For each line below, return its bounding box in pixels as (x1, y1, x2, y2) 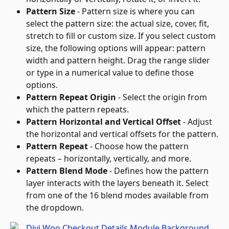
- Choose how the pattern (88, 141, 191, 152)
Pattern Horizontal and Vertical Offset (26, 116, 181, 128)
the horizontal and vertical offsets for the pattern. (26, 128, 218, 140)
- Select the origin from (116, 91, 209, 103)
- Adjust (181, 116, 214, 128)
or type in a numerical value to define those (26, 67, 196, 79)
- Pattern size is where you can (75, 6, 197, 17)
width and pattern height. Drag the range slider (26, 55, 212, 66)
